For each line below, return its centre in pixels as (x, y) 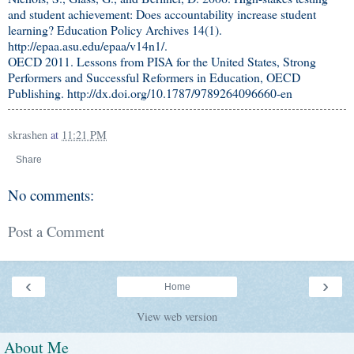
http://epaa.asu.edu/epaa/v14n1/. (88, 45)
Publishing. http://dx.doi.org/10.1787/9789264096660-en (150, 92)
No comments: (51, 194)
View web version (177, 316)
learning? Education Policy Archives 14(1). (115, 29)
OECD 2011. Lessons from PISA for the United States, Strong (162, 61)
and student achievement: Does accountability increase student (162, 13)
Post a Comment (56, 232)
